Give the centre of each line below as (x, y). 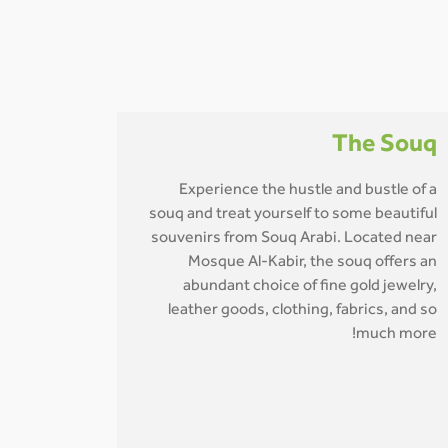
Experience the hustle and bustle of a (308, 191)
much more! (396, 335)
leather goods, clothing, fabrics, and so (302, 311)
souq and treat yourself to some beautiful (293, 215)
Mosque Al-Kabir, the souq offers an (312, 263)
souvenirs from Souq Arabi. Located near (294, 239)
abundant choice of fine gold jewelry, (310, 287)
